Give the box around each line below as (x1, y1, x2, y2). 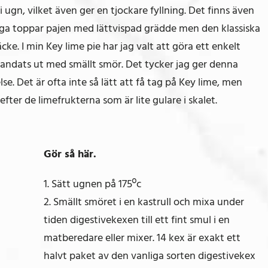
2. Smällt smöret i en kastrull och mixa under (43, 193, 244, 211)
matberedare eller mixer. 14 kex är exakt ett (43, 229, 240, 246)
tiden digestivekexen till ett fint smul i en (43, 211, 230, 229)
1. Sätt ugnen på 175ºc (43, 175, 141, 193)
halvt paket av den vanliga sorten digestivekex (43, 246, 255, 264)
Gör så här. (43, 145, 96, 163)
